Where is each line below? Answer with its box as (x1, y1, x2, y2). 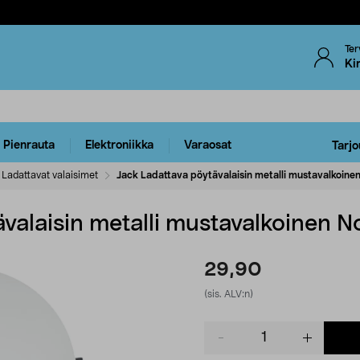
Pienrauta (3, 140, 55, 152)
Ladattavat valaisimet (2, 170, 98, 180)
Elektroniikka (85, 140, 153, 152)
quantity (203, 338, 247, 350)
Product (203, 322, 246, 334)
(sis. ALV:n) (204, 288, 253, 299)
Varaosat (184, 140, 231, 152)
